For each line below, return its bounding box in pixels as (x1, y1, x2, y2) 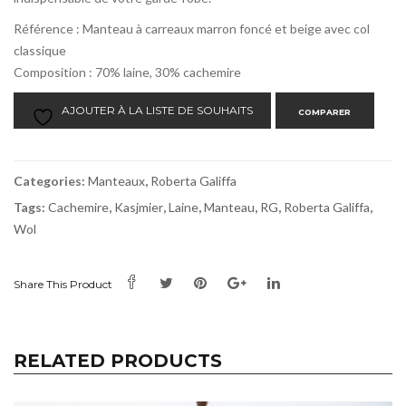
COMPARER (298, 106, 352, 117)
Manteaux (88, 173, 145, 189)
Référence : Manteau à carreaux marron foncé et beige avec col (14, 21, 370, 37)
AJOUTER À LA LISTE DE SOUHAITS (62, 103, 253, 118)
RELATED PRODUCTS (14, 350, 222, 372)
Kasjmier (114, 199, 163, 216)
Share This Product (14, 277, 112, 292)
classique (14, 43, 66, 59)
